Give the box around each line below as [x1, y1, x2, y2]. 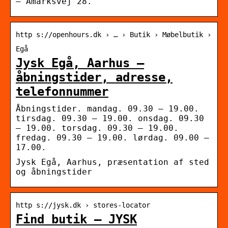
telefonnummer [16, 84, 108, 99]
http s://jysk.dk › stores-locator [16, 201, 150, 209]
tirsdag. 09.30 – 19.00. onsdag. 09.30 [16, 113, 204, 123]
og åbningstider [16, 166, 92, 177]
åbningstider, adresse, [16, 70, 173, 84]
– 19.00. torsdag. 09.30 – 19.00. [16, 123, 179, 133]
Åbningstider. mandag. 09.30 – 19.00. [16, 103, 199, 113]
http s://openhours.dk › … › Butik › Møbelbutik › [16, 30, 211, 39]
